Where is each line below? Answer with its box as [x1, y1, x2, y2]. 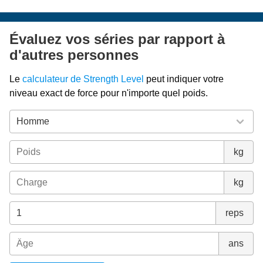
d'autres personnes [9, 46, 139, 63]
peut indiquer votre [144, 73, 224, 84]
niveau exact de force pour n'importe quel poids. [9, 87, 208, 98]
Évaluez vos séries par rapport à [9, 31, 225, 47]
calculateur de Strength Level [22, 73, 144, 84]
